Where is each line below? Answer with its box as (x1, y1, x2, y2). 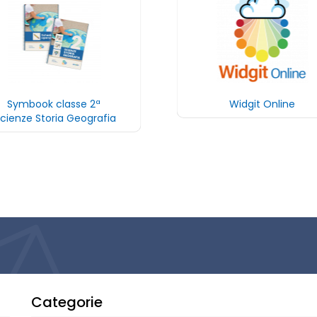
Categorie (31, 292, 103, 312)
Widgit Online (229, 97, 295, 111)
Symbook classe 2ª (6, 97, 103, 111)
